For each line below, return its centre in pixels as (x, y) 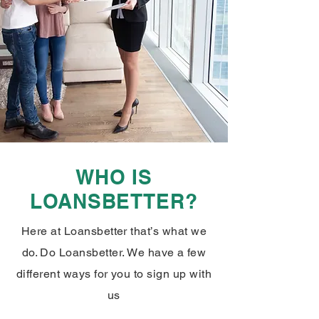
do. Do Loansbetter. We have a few (114, 252)
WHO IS (114, 177)
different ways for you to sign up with (114, 274)
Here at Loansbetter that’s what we (114, 231)
